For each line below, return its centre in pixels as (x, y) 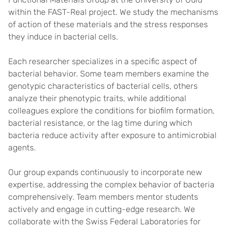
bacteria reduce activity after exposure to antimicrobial (112, 135)
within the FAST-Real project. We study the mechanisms (113, 12)
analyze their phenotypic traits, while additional (97, 98)
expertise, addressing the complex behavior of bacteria (111, 185)
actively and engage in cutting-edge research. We (102, 209)
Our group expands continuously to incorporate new (105, 172)
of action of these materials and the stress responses (108, 24)
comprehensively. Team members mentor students (103, 197)
